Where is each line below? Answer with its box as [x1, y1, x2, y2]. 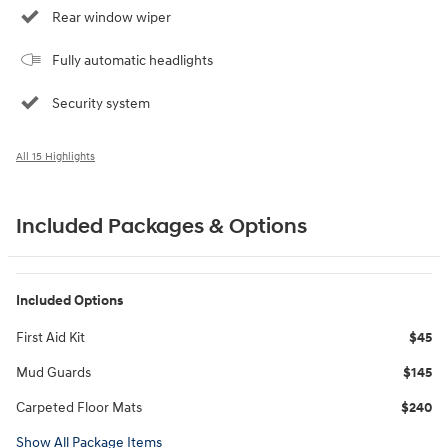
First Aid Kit [16, 328, 85, 346]
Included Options [16, 291, 123, 309]
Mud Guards [16, 363, 91, 381]
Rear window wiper [52, 8, 171, 26]
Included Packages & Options [16, 213, 307, 240]
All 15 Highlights [16, 149, 95, 163]
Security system [52, 94, 150, 112]
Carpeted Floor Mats [16, 398, 142, 416]
